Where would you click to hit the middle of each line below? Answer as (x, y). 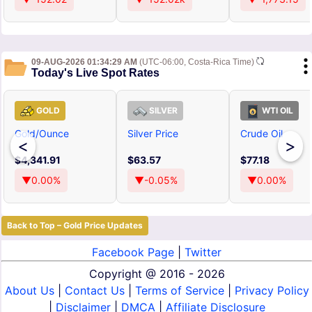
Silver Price (153, 134)
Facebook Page (135, 252)
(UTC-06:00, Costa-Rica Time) (197, 62)
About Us (29, 291)
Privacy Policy (272, 291)
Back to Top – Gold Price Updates (75, 226)
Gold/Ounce (42, 134)
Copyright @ (124, 274)
